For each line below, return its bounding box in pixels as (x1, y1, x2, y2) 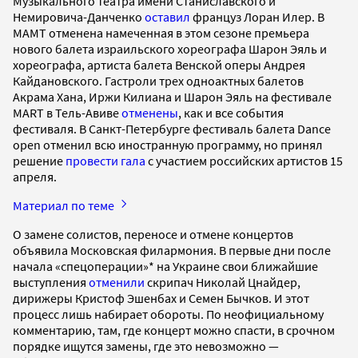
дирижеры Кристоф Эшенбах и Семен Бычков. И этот (13, 289, 309, 306)
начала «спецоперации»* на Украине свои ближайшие (13, 257, 318, 274)
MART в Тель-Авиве (13, 104, 121, 121)
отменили (89, 273, 145, 290)
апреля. (13, 168, 57, 185)
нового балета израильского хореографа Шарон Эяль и (13, 40, 327, 57)
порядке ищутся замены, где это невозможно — (13, 337, 279, 354)
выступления (13, 273, 89, 290)
